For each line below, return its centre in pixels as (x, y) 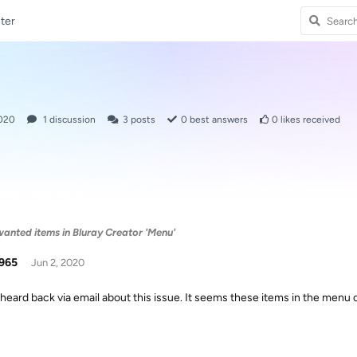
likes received (309, 120)
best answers (218, 120)
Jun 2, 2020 (57, 263)
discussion (71, 120)
